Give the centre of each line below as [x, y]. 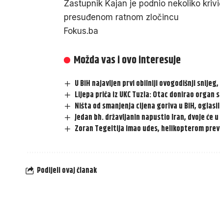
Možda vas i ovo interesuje [127, 61]
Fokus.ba [81, 31]
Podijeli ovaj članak [67, 170]
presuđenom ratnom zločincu [121, 17]
